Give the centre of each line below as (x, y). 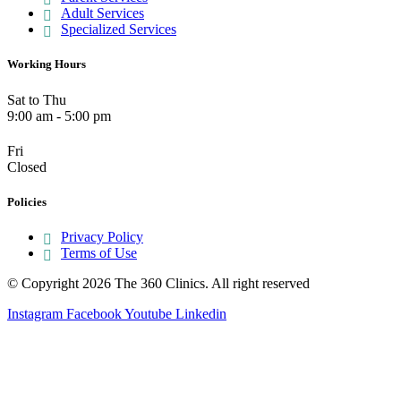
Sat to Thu (37, 99)
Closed (27, 166)
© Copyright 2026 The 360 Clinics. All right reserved (158, 283)
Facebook (94, 313)
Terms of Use (99, 252)
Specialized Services (119, 30)
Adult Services (102, 13)
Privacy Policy (102, 236)
